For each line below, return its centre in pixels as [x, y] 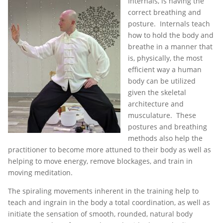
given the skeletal [157, 92]
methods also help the [165, 138]
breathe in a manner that [170, 46]
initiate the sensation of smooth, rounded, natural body [100, 214]
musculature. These [162, 115]
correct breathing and [165, 12]
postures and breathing [167, 126]
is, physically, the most [165, 58]
